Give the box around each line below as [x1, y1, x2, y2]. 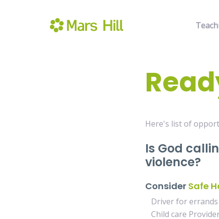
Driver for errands [145, 196, 218, 207]
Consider [145, 180, 188, 192]
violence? [145, 154, 204, 170]
